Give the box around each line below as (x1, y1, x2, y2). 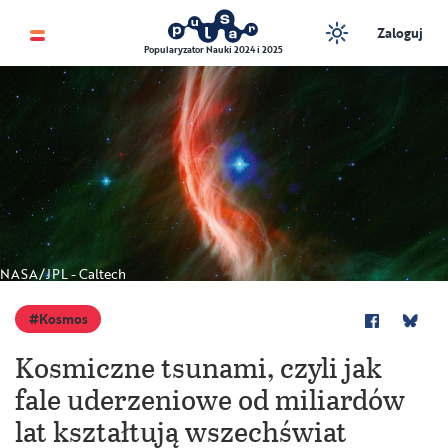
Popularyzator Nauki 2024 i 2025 (143, 43, 283, 56)
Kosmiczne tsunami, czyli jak (15, 347, 382, 388)
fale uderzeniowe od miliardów (15, 379, 405, 420)
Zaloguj (376, 23, 423, 43)
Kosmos (38, 309, 88, 330)
